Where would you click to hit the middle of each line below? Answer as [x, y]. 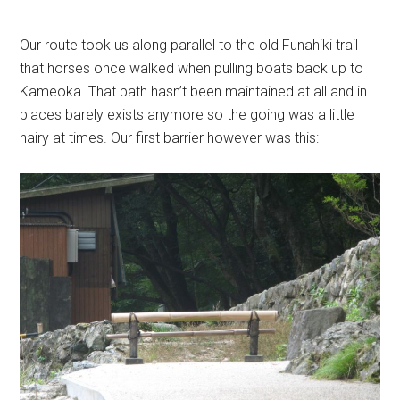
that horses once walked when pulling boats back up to [192, 69]
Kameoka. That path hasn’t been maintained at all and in [194, 92]
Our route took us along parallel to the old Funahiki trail [189, 46]
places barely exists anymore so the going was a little [187, 115]
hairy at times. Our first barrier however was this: [170, 138]
